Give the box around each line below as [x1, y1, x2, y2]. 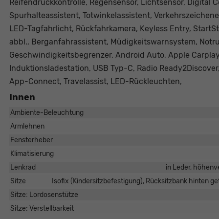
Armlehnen [10, 122, 44, 131]
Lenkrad [10, 163, 36, 172]
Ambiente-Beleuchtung [10, 109, 84, 117]
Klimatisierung [10, 150, 54, 158]
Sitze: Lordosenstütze [10, 191, 78, 199]
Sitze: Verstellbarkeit [10, 204, 74, 213]
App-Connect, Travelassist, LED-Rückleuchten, [9, 77, 182, 87]
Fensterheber [10, 136, 53, 145]
